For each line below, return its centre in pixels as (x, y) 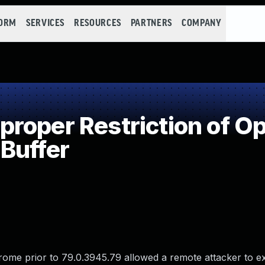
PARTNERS (151, 23)
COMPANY (201, 23)
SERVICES (45, 23)
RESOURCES (98, 23)
